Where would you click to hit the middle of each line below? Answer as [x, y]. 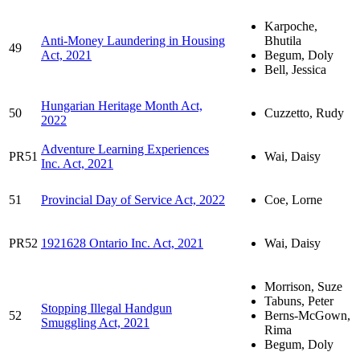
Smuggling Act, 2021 [95, 322]
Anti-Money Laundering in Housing [133, 40]
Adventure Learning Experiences [125, 149]
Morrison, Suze [303, 286]
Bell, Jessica [295, 69]
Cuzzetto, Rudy [304, 112]
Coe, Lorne [293, 199]
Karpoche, [291, 26]
